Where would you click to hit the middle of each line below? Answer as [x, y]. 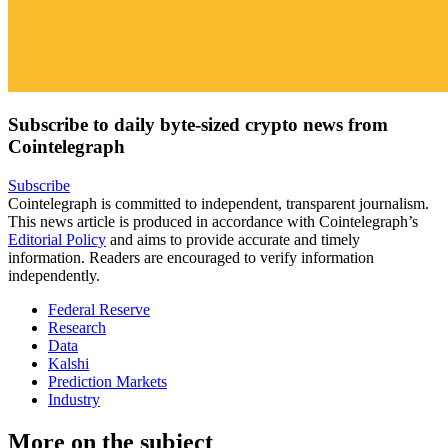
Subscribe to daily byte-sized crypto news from [198, 125]
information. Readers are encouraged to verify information [191, 258]
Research [77, 328]
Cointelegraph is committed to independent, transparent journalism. [218, 204]
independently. [54, 276]
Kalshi [68, 364]
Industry [74, 400]
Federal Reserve [99, 310]
